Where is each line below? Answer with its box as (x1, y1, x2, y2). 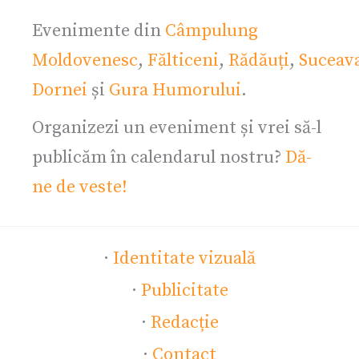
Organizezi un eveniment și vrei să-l (32, 117, 321, 139)
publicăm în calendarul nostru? (32, 147, 285, 169)
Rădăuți (228, 50, 289, 72)
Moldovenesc (32, 50, 138, 72)
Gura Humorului (109, 79, 241, 102)
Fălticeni (147, 50, 219, 72)
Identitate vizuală (113, 248, 256, 270)
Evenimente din (32, 20, 165, 42)
